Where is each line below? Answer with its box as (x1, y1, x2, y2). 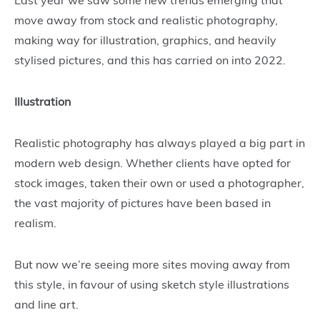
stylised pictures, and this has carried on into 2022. (14, 52, 289, 67)
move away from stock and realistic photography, (14, 12, 278, 27)
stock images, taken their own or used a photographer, (14, 175, 304, 190)
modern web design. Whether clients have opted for (14, 155, 291, 170)
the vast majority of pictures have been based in (14, 195, 271, 210)
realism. (14, 215, 59, 230)
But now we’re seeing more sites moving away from (14, 256, 290, 271)
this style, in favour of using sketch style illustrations (14, 276, 289, 291)
